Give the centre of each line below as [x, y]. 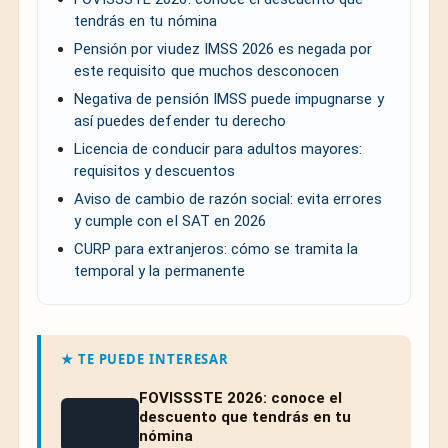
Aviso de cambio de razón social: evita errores [228, 199]
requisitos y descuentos [154, 171]
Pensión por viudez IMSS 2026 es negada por [223, 49]
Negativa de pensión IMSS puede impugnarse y [229, 99]
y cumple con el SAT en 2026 [170, 221]
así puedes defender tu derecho [180, 121]
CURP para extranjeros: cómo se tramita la [216, 249]
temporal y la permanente [159, 271]
